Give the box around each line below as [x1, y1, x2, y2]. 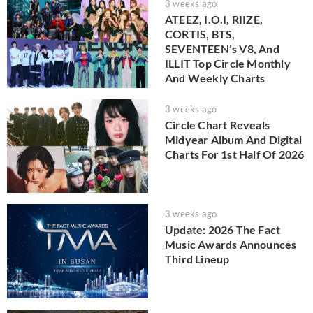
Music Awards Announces [165, 238, 297, 252]
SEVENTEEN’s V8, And [165, 42, 279, 55]
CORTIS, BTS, [165, 27, 235, 41]
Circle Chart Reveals [165, 117, 270, 131]
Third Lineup [165, 252, 230, 266]
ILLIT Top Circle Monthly [165, 57, 291, 70]
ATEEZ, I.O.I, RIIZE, [165, 13, 263, 26]
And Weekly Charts [165, 71, 265, 85]
